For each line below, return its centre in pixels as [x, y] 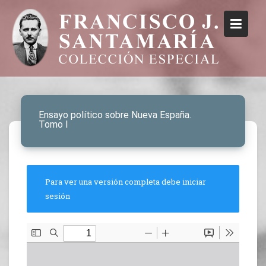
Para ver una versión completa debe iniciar [126, 182]
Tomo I [53, 124]
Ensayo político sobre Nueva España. [115, 115]
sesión [58, 196]
